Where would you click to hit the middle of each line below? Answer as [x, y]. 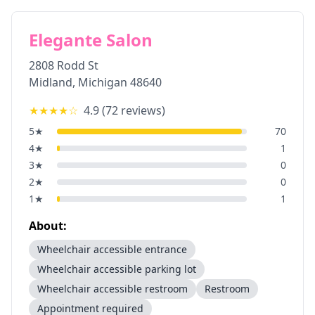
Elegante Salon [91, 40]
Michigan [103, 82]
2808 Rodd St [64, 65]
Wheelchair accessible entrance [112, 249]
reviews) [142, 110]
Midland [51, 82]
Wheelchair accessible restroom [112, 289]
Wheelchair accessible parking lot [117, 269]
